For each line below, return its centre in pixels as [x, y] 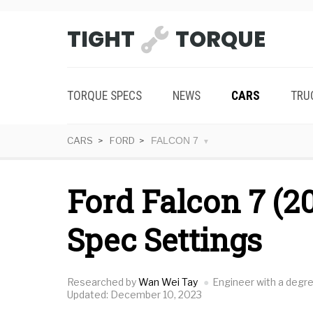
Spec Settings [165, 239]
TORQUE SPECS [104, 95]
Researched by [103, 282]
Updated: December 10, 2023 [134, 294]
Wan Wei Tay [168, 282]
